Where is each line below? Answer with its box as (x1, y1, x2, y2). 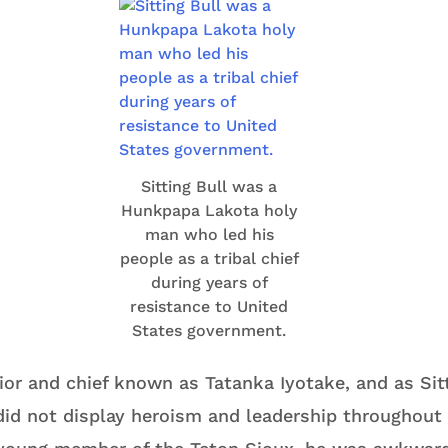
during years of (150, 273, 268, 293)
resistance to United (130, 297, 288, 317)
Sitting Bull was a (141, 177, 277, 197)
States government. (132, 321, 286, 341)
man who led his (144, 225, 274, 245)
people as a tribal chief (119, 249, 299, 269)
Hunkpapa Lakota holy (121, 201, 297, 221)
